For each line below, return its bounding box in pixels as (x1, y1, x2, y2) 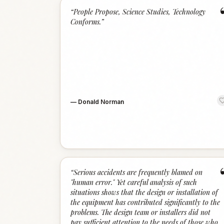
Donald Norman (78, 98, 124, 105)
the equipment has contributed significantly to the (70, 197, 220, 207)
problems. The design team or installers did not (70, 207, 210, 217)
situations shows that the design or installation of (70, 187, 218, 197)
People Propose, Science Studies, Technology (73, 7, 205, 16)
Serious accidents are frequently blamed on (73, 167, 202, 177)
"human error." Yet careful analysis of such (70, 177, 197, 187)
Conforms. (70, 17, 101, 26)
